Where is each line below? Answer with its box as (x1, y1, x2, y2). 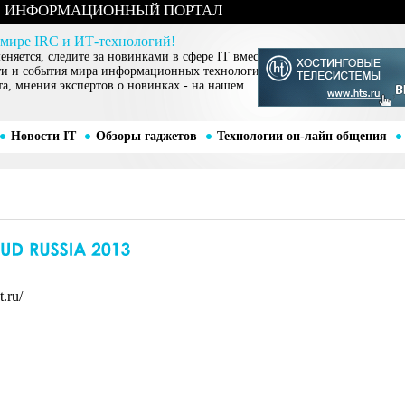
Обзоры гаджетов (95, 129, 197, 143)
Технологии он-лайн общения (216, 129, 387, 143)
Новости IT (10, 129, 76, 143)
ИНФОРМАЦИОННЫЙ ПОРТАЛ (5, 2, 223, 19)
